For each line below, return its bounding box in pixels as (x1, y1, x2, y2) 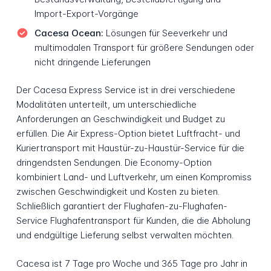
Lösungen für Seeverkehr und (103, 27, 227, 39)
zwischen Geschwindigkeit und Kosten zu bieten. (16, 186, 220, 198)
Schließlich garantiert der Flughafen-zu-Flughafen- (16, 200, 227, 212)
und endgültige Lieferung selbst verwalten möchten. (16, 229, 233, 241)
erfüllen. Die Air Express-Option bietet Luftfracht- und (16, 128, 240, 140)
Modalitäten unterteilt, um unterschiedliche (16, 99, 197, 111)
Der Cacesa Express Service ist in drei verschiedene (16, 84, 235, 96)
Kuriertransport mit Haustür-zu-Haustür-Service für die (16, 142, 244, 154)
